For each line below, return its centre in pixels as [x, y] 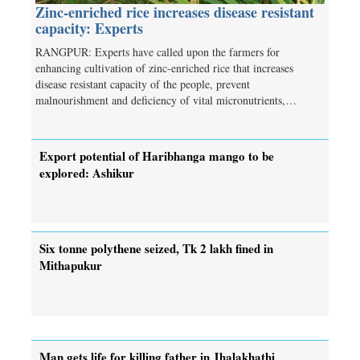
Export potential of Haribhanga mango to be [157, 155]
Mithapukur [71, 265]
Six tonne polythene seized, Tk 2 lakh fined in [156, 248]
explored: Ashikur [87, 172]
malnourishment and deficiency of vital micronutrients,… [166, 100]
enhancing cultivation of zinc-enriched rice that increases [164, 67]
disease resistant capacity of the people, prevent [143, 84]
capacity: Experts [89, 28]
